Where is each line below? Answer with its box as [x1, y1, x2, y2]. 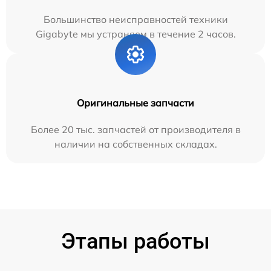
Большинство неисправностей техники [43, 13, 228, 25]
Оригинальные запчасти [77, 97, 194, 109]
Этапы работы [61, 229, 210, 254]
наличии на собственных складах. [54, 138, 217, 150]
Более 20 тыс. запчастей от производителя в [30, 123, 241, 135]
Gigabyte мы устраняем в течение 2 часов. [35, 28, 236, 40]
